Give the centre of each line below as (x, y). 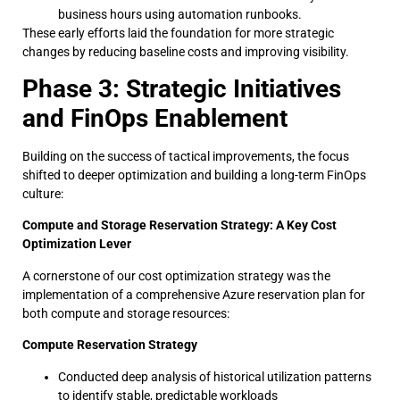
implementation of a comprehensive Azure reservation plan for (194, 294)
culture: (43, 194)
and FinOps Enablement (155, 119)
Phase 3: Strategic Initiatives (182, 89)
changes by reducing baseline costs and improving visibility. (186, 51)
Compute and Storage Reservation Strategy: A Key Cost (179, 225)
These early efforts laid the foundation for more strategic (178, 33)
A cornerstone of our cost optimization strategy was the (176, 275)
